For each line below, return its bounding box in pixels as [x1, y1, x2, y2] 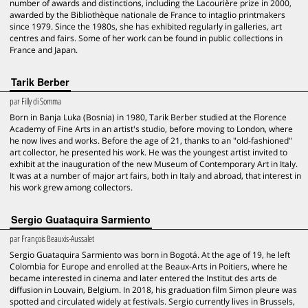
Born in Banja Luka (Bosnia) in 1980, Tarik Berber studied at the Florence [10, 111, 287, 123]
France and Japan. [10, 44, 78, 56]
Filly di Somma [21, 95, 61, 107]
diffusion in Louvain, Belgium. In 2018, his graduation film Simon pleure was [10, 284, 297, 296]
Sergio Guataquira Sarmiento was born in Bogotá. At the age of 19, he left [10, 249, 290, 261]
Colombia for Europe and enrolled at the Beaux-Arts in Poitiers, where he [10, 261, 287, 272]
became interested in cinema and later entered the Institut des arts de [10, 272, 277, 284]
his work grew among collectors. [10, 181, 133, 193]
